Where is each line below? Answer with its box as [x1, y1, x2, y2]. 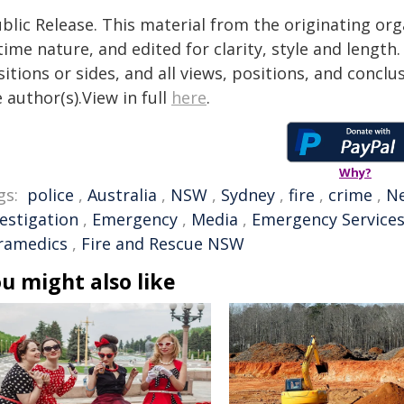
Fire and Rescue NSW [81, 233, 244, 254]
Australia [87, 184, 157, 206]
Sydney [221, 184, 275, 206]
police [27, 184, 74, 206]
